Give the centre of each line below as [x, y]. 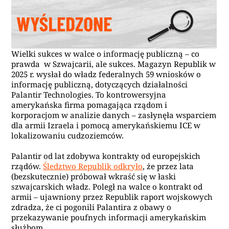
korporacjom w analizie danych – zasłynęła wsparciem [114, 115]
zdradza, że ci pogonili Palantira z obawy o [91, 207]
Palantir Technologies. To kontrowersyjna [89, 95]
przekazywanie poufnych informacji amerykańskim [109, 217]
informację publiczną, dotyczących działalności [100, 85]
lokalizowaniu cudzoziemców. [69, 136]
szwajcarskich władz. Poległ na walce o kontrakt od [107, 187]
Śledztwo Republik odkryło [93, 166]
